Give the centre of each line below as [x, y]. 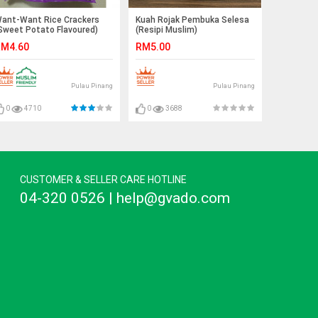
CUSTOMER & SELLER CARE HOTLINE [103, 179]
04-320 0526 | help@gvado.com [125, 198]
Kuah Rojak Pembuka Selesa [192, 20]
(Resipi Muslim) [166, 29]
